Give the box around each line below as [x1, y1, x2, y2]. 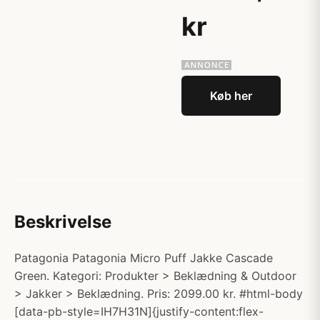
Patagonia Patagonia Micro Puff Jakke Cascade [14, 251, 273, 265]
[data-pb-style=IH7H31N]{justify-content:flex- [14, 304, 264, 319]
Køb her [210, 89, 252, 103]
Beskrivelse [14, 211, 111, 232]
